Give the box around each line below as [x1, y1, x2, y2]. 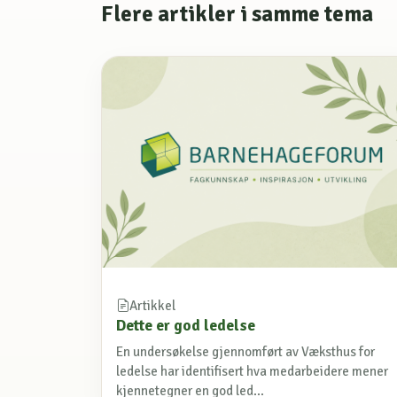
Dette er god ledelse [116, 315, 255, 336]
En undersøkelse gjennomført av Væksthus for [116, 343, 375, 360]
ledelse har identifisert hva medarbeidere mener [116, 362, 388, 379]
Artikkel [129, 298, 175, 315]
